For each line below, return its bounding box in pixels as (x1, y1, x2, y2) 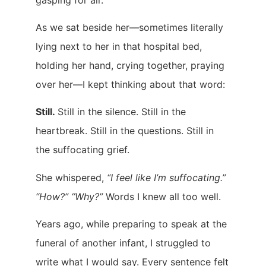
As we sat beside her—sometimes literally (36, 21, 223, 33)
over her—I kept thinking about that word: (36, 78, 225, 90)
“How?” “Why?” (36, 190, 106, 202)
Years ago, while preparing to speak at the (36, 218, 227, 230)
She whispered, (36, 171, 107, 183)
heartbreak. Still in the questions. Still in (36, 125, 214, 137)
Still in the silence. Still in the (58, 106, 186, 118)
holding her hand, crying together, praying (36, 59, 224, 71)
